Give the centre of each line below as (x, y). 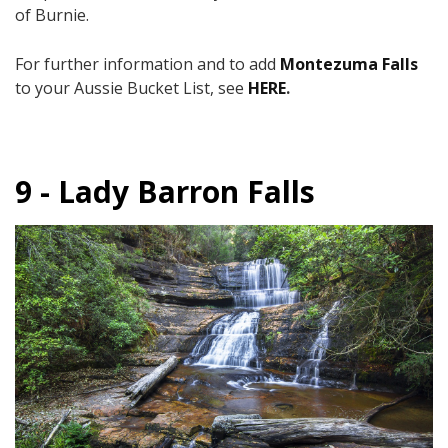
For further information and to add (147, 63)
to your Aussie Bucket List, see (131, 87)
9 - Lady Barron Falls (165, 191)
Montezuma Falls (349, 63)
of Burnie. (52, 14)
